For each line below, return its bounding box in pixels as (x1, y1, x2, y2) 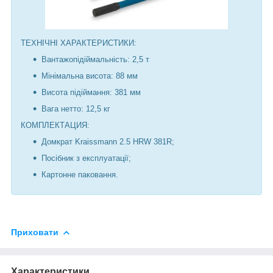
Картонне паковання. (41, 169, 118, 179)
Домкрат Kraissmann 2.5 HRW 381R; (41, 136, 174, 146)
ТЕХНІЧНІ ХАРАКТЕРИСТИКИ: (21, 38, 136, 48)
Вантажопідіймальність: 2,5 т (41, 54, 149, 64)
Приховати (11, 227, 58, 237)
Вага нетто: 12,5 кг (41, 104, 110, 113)
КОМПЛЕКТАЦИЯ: (21, 120, 90, 130)
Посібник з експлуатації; (41, 153, 131, 163)
